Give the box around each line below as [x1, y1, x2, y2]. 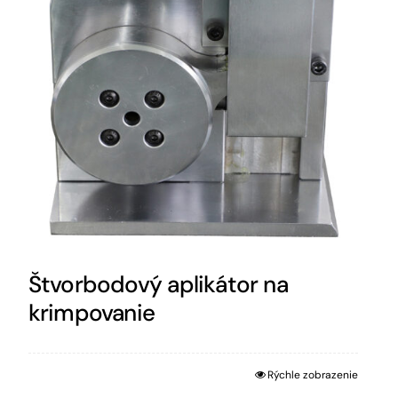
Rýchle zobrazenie [267, 367, 358, 382]
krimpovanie [28, 297, 155, 328]
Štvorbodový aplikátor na [28, 268, 288, 299]
